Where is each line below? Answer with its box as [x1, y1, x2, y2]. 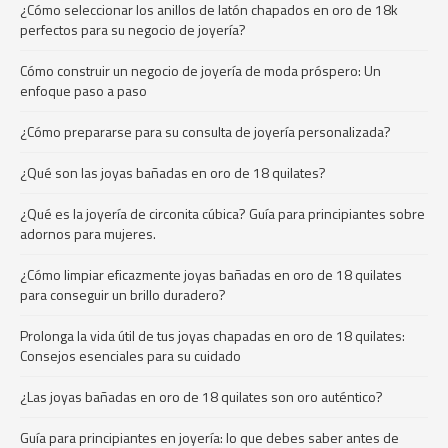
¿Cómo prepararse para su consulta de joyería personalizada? [20, 121, 391, 142]
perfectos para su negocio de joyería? [20, 19, 246, 40]
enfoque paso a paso [20, 80, 147, 101]
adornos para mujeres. [20, 223, 156, 244]
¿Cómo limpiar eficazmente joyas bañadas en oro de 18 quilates [20, 264, 402, 285]
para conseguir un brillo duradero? [20, 284, 226, 305]
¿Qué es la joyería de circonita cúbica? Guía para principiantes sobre [20, 203, 425, 224]
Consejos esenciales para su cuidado [20, 345, 241, 366]
